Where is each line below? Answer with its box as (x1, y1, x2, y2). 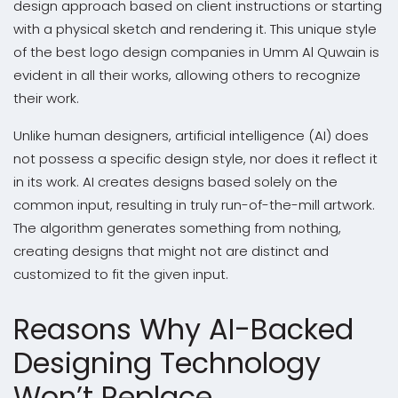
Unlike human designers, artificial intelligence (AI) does (13, 126, 369, 146)
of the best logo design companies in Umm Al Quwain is (13, 43, 379, 62)
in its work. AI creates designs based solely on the (13, 172, 338, 192)
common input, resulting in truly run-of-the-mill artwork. (13, 195, 375, 215)
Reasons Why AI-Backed (13, 309, 354, 350)
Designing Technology (13, 343, 321, 384)
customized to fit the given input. (13, 265, 228, 284)
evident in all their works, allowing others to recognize (13, 66, 361, 85)
